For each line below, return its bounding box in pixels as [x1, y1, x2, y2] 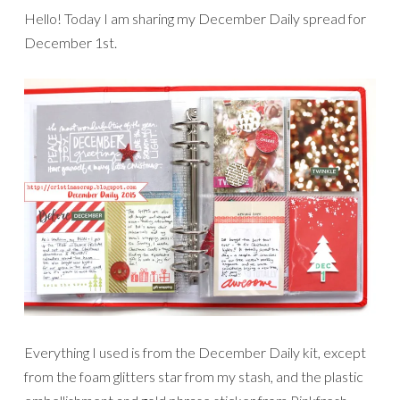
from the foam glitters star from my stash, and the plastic [24, 368, 363, 386]
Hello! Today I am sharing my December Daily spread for [24, 10, 366, 28]
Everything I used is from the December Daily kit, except [24, 344, 366, 362]
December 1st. [24, 34, 117, 52]
